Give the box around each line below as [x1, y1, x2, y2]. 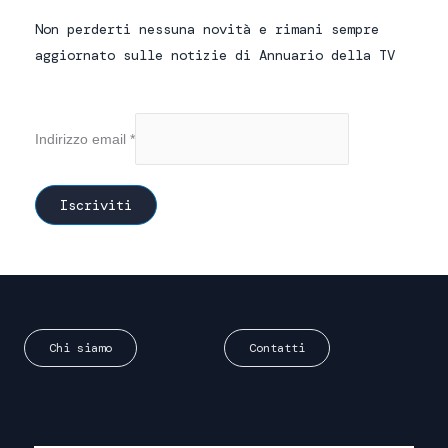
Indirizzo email [35, 130, 130, 147]
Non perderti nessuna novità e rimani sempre [35, 20, 379, 39]
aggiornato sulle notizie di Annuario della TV [35, 46, 395, 65]
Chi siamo [49, 339, 112, 356]
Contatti [249, 339, 305, 356]
